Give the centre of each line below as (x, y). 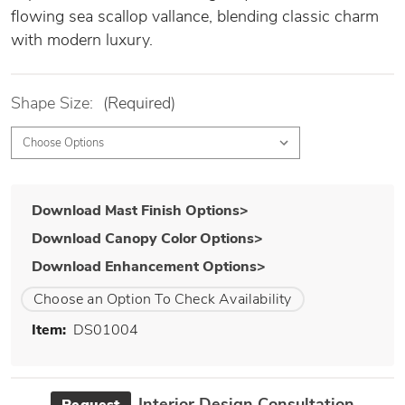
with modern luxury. (84, 40)
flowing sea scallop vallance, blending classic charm (195, 16)
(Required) (139, 103)
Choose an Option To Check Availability (163, 299)
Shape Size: (54, 103)
